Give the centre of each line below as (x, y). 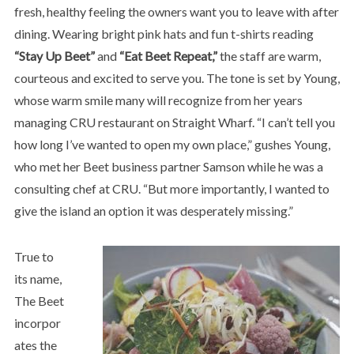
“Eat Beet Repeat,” (168, 55)
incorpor (37, 322)
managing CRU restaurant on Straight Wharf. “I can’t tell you (174, 122)
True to (34, 256)
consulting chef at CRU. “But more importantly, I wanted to (171, 188)
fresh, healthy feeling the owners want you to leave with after (176, 11)
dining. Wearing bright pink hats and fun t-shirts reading (164, 33)
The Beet (39, 300)
